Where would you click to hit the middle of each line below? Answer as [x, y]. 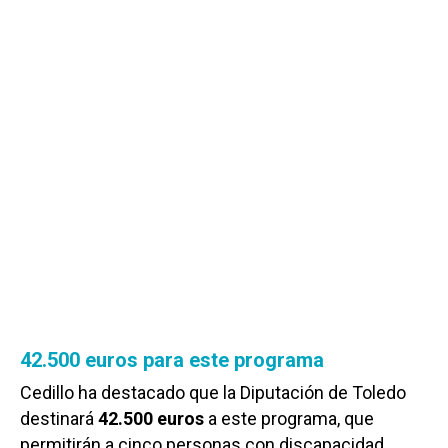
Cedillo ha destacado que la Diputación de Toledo [213, 392]
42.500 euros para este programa [174, 359]
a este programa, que [289, 418]
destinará [57, 418]
